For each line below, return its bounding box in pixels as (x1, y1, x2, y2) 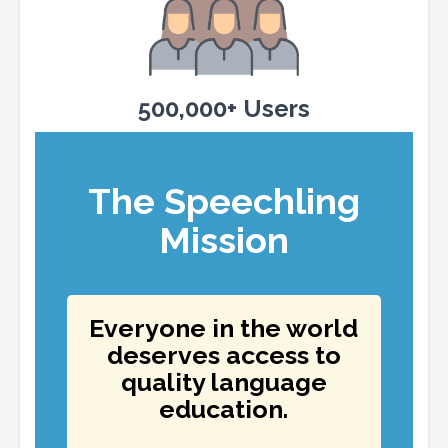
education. (159, 394, 289, 425)
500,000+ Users (137, 94, 310, 124)
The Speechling (87, 180, 360, 223)
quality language (120, 367, 327, 398)
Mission (158, 219, 289, 262)
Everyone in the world (89, 313, 359, 344)
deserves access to (106, 340, 341, 371)
